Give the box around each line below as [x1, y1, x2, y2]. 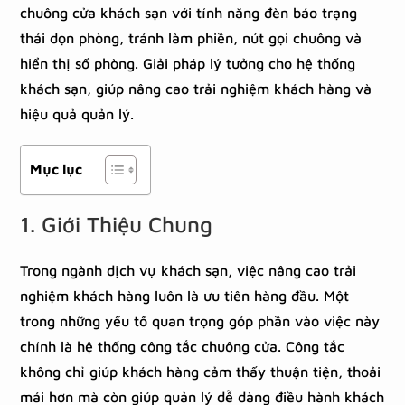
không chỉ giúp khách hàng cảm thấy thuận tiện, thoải [20, 363, 381, 380]
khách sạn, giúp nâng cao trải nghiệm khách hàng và [20, 80, 372, 97]
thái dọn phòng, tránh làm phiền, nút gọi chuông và [20, 30, 363, 46]
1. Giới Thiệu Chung [20, 212, 213, 237]
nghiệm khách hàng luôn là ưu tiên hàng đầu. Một [20, 287, 350, 304]
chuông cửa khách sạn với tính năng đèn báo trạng [20, 5, 358, 21]
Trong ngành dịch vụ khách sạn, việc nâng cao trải [20, 262, 357, 278]
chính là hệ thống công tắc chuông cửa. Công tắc [20, 338, 345, 354]
